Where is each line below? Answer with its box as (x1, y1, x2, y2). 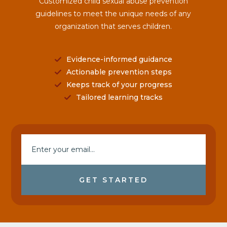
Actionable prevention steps (66, 67, 172, 77)
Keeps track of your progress (66, 80, 172, 90)
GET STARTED (79, 175, 148, 185)
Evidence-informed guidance (66, 55, 172, 64)
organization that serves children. (55, 22, 172, 31)
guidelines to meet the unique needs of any (35, 9, 192, 19)
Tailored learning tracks (75, 93, 163, 102)
